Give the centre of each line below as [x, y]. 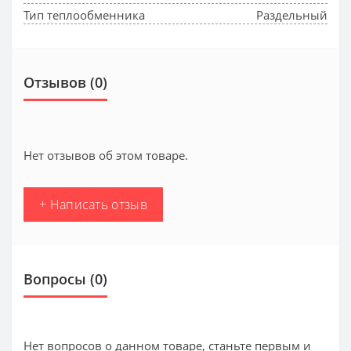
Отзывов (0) [65, 82]
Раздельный [292, 14]
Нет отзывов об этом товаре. [106, 155]
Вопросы [55, 279]
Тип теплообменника [84, 14]
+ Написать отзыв [93, 204]
